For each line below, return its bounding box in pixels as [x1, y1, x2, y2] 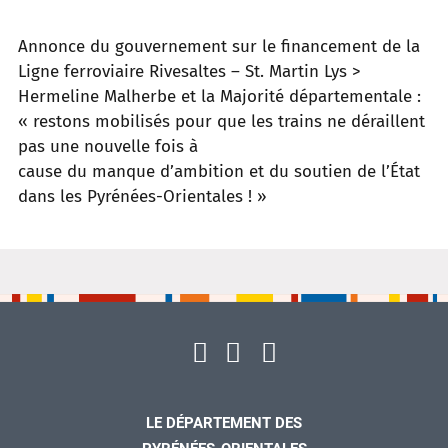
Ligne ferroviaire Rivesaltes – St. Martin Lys [18, 61, 347, 82]
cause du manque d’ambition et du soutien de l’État [18, 161, 420, 182]
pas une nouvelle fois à [18, 136, 198, 157]
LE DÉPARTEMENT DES [146, 414, 302, 432]
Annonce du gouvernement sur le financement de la [18, 36, 420, 57]
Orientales [163, 186, 243, 207]
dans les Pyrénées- [18, 186, 163, 207]
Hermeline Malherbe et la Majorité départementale [18, 86, 412, 107]
